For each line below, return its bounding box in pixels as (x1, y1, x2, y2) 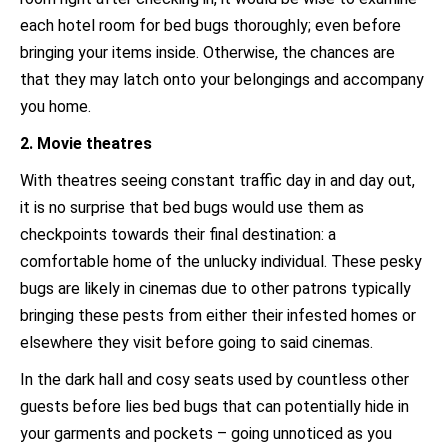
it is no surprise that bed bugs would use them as (20, 198, 364, 217)
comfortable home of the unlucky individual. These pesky (20, 252, 422, 271)
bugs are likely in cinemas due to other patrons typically (20, 279, 411, 298)
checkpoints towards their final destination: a (20, 225, 336, 244)
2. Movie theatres (20, 134, 152, 153)
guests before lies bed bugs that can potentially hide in (20, 397, 409, 416)
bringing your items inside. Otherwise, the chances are (20, 43, 395, 62)
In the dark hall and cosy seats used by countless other (20, 370, 409, 389)
